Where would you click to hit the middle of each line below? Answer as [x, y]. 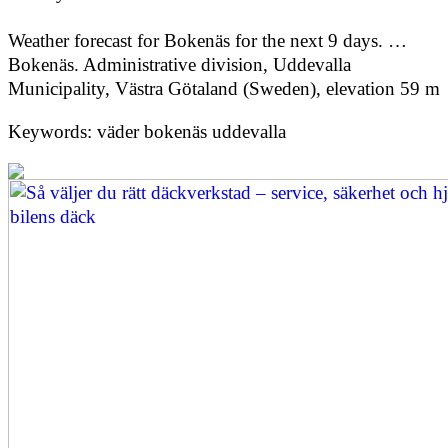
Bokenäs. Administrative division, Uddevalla [179, 64]
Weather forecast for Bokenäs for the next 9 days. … [207, 40]
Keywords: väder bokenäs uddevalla [147, 131]
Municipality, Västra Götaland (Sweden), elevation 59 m [224, 88]
